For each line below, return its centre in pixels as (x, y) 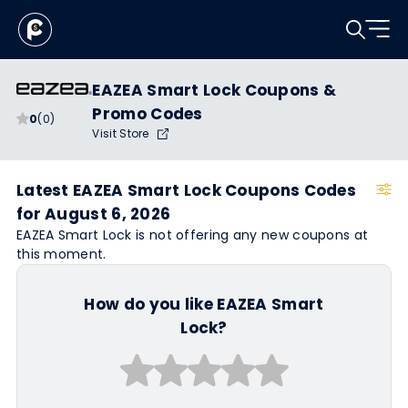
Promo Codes (148, 114)
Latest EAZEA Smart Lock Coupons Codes (186, 190)
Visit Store (122, 133)
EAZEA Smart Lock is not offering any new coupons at (192, 235)
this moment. (61, 254)
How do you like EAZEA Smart (204, 304)
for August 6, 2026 (93, 214)
